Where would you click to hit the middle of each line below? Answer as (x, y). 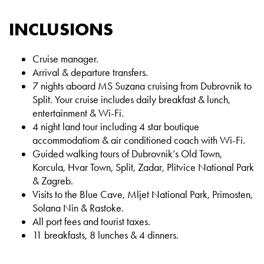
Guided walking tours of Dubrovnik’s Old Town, (127, 154)
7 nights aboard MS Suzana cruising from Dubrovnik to (142, 86)
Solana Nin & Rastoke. (78, 208)
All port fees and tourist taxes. (91, 222)
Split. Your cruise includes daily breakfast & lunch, (131, 100)
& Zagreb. (53, 181)
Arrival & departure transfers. (90, 73)
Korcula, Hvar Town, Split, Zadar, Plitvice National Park (143, 168)
